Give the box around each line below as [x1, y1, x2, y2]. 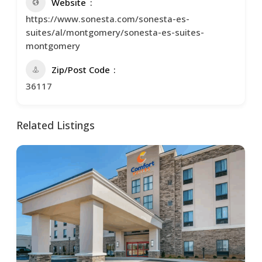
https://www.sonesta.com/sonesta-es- [26, 13, 190, 25]
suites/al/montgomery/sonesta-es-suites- [26, 26, 205, 39]
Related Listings [16, 118, 95, 133]
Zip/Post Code [51, 64, 111, 76]
